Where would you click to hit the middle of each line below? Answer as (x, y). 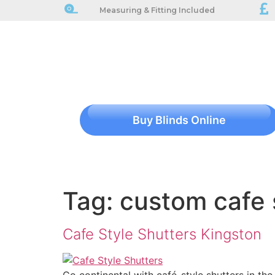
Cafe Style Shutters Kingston (162, 234)
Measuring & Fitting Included (157, 10)
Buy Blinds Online (179, 120)
